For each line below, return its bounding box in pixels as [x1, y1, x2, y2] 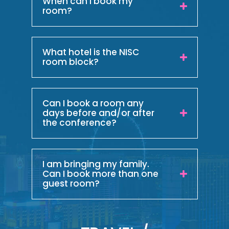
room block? [42, 55, 99, 68]
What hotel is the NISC [42, 45, 139, 58]
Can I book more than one [42, 167, 158, 180]
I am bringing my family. [42, 157, 149, 170]
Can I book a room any [42, 97, 144, 109]
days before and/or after [42, 106, 154, 119]
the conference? [42, 116, 117, 129]
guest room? [42, 177, 100, 190]
